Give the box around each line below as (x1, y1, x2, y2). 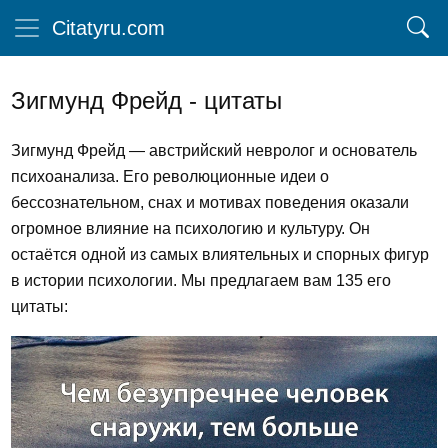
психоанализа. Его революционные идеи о (11, 168, 329, 185)
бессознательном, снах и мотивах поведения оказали (11, 194, 409, 211)
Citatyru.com (52, 17, 165, 39)
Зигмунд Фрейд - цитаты (11, 87, 282, 114)
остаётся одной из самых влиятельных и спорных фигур (11, 246, 429, 263)
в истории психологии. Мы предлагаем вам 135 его (11, 272, 391, 289)
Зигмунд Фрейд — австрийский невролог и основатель (11, 142, 417, 159)
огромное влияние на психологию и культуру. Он (11, 220, 370, 237)
